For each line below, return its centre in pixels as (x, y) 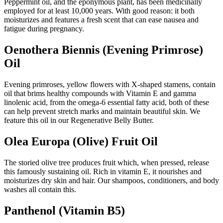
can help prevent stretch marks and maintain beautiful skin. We (102, 111)
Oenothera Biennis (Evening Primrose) (104, 50)
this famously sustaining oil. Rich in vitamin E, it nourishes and (103, 171)
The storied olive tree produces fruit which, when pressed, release (107, 162)
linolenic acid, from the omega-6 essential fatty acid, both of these (107, 103)
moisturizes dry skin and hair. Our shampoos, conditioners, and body (111, 180)
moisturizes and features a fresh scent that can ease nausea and (101, 20)
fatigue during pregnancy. (44, 29)
